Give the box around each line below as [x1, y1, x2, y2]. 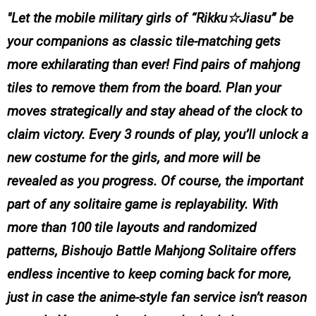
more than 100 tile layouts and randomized [7, 219, 256, 236]
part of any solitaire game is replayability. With [7, 196, 278, 213]
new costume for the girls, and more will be [7, 150, 260, 166]
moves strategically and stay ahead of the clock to [7, 103, 303, 120]
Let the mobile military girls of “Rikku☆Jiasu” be [11, 10, 293, 27]
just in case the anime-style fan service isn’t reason [7, 289, 307, 306]
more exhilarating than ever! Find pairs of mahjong [7, 56, 300, 73]
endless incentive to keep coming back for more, [7, 266, 291, 283]
